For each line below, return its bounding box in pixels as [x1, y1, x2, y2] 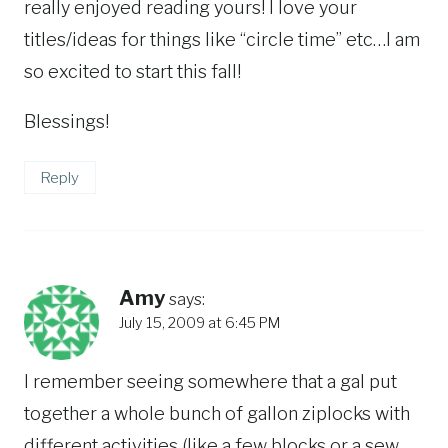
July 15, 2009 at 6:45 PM [119, 313, 280, 332]
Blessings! [24, 111, 109, 133]
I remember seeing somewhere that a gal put [24, 371, 397, 393]
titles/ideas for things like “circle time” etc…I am [24, 29, 420, 51]
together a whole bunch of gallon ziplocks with [24, 403, 410, 425]
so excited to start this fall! [24, 61, 241, 83]
